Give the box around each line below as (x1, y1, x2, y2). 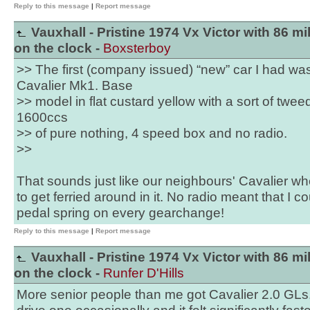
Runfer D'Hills (103, 266, 184, 280)
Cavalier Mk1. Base (17, 78, 133, 93)
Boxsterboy (103, 41, 171, 55)
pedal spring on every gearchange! (17, 206, 224, 220)
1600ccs (17, 110, 68, 125)
